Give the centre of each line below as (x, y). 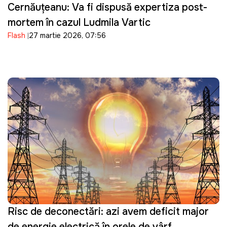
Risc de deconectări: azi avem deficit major (108, 211)
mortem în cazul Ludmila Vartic (79, 22)
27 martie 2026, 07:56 (67, 35)
